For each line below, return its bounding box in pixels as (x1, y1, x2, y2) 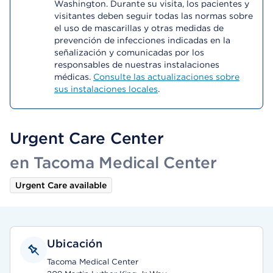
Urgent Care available (15, 180, 107, 190)
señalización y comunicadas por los (54, 48, 204, 57)
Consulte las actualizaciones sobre (93, 72, 239, 82)
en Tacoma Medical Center (10, 153, 217, 172)
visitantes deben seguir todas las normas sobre (54, 11, 253, 21)
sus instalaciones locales (54, 84, 158, 94)
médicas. (54, 72, 93, 82)
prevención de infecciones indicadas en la (54, 35, 230, 45)
